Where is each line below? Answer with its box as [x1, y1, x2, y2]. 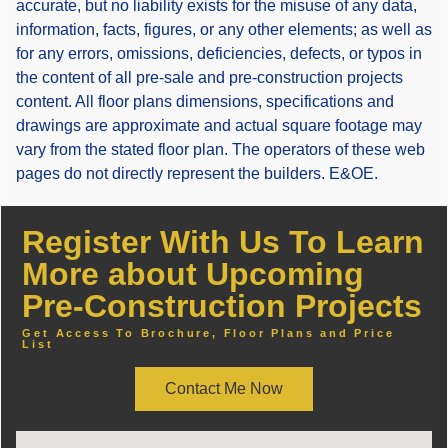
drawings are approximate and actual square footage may [16, 116, 422, 134]
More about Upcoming [22, 255, 365, 292]
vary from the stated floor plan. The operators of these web [16, 140, 425, 158]
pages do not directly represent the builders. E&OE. [16, 164, 378, 182]
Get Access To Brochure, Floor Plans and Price [22, 327, 395, 340]
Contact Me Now [165, 379, 283, 397]
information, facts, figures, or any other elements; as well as [16, 20, 432, 38]
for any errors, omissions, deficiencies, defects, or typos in [16, 44, 422, 62]
